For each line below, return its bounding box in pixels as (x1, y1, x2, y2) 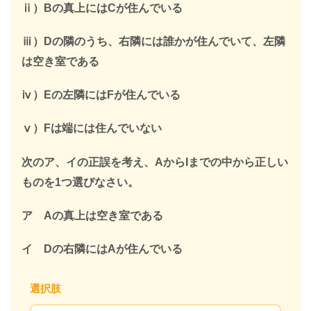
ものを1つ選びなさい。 (22, 176, 139, 188)
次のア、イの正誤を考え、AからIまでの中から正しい (22, 155, 288, 168)
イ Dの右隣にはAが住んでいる (22, 242, 183, 255)
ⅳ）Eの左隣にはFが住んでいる (22, 89, 180, 101)
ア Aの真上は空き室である (22, 209, 163, 221)
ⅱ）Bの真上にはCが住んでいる (22, 1, 183, 14)
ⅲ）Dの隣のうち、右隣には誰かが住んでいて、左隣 (22, 35, 285, 47)
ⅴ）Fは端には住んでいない (22, 122, 162, 135)
